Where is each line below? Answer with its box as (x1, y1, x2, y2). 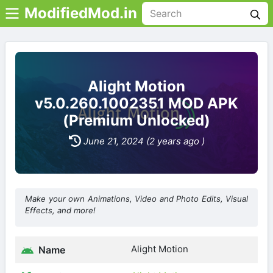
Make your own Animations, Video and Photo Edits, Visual (25, 194, 248, 204)
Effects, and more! (25, 205, 96, 215)
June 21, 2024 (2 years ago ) (83, 135, 205, 147)
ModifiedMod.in (24, 4, 137, 22)
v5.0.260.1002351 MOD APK (35, 94, 238, 112)
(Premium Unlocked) (63, 111, 210, 129)
